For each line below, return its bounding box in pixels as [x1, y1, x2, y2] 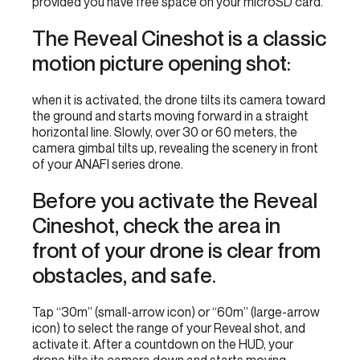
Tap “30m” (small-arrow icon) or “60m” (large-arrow [32, 304, 320, 320]
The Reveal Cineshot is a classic [32, 26, 326, 51]
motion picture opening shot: [32, 51, 291, 76]
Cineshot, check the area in [32, 213, 280, 238]
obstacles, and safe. [32, 263, 216, 288]
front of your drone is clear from [32, 238, 321, 263]
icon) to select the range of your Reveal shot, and [32, 320, 305, 336]
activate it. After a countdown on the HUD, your [32, 336, 293, 352]
